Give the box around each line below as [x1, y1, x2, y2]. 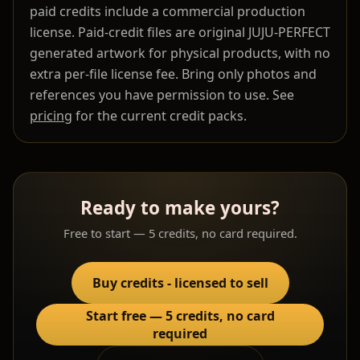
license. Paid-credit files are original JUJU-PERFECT [30, 23, 330, 42]
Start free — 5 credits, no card [85, 307, 275, 325]
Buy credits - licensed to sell [92, 274, 268, 292]
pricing [30, 107, 72, 125]
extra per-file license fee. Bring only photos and [30, 65, 317, 84]
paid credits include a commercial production [30, 2, 305, 21]
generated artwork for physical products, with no [30, 44, 330, 63]
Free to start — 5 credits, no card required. [63, 225, 297, 242]
